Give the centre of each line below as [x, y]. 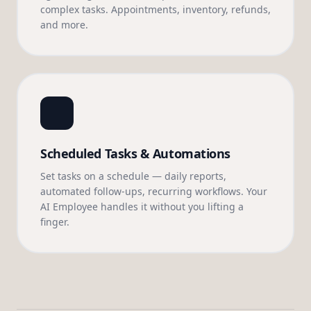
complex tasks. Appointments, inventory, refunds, [155, 9]
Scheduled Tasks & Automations [135, 153]
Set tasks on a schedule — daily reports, [133, 176]
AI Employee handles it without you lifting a [142, 207]
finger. [55, 222]
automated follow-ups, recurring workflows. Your [154, 191]
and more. [64, 25]
